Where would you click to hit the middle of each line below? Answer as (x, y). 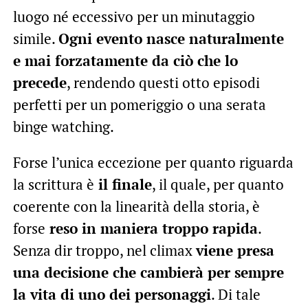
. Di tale (235, 295)
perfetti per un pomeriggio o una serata (139, 105)
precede (40, 83)
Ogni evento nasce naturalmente (171, 39)
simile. (35, 39)
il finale (123, 185)
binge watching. (63, 127)
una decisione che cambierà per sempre (148, 273)
